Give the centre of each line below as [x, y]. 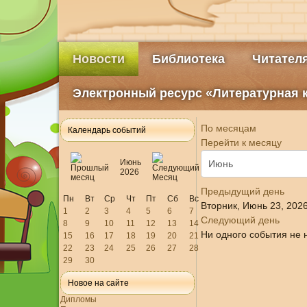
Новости [98, 59]
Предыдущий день [242, 191]
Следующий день [240, 220]
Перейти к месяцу [241, 143]
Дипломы [78, 299]
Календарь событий [107, 130]
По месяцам [228, 128]
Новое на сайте [98, 283]
